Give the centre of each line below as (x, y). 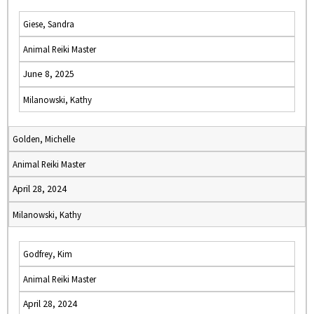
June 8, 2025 (49, 74)
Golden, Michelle (44, 139)
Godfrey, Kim (48, 254)
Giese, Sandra (49, 24)
